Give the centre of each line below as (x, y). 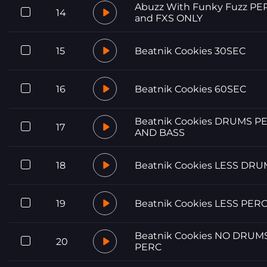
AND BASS (160, 132)
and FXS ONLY (169, 18)
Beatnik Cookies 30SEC (190, 51)
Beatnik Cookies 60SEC (190, 89)
